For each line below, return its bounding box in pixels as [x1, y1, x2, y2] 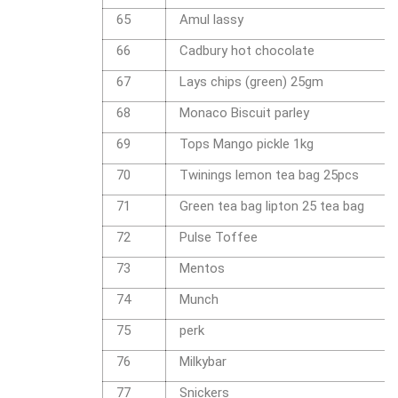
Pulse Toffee [179, 229, 258, 246]
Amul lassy [179, 12, 243, 28]
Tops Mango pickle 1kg [179, 136, 314, 153]
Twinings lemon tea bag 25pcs [179, 167, 359, 184]
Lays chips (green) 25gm [179, 74, 323, 91]
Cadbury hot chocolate [179, 43, 314, 60]
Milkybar [179, 354, 227, 370]
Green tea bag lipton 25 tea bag [179, 198, 364, 215]
